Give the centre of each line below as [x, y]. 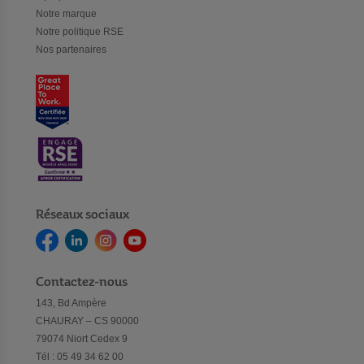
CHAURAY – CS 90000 [87, 321]
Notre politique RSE [80, 32]
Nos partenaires [71, 50]
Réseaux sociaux [82, 215]
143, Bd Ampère [71, 303]
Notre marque [66, 14]
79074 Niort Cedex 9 [82, 339]
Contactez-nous [82, 283]
